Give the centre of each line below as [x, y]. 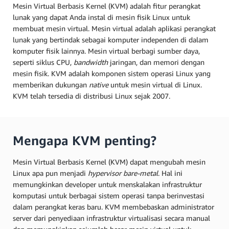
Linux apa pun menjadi [50, 173]
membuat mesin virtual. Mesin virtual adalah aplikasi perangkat [114, 28]
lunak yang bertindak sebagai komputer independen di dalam [111, 40]
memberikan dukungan [51, 85]
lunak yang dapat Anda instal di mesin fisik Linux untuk [101, 17]
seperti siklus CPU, [43, 62]
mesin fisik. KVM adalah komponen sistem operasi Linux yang [112, 73]
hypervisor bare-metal [123, 173]
